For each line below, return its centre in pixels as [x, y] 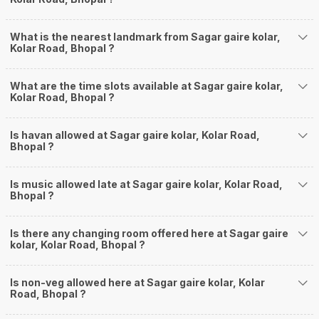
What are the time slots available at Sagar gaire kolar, [147, 86]
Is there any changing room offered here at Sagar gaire [149, 234]
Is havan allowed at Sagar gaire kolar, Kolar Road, [135, 135]
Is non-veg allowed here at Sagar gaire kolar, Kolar [137, 283]
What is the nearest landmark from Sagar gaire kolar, [145, 37]
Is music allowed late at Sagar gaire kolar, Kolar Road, [146, 184]
